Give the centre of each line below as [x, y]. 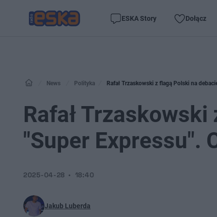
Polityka [85, 83]
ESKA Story [139, 18]
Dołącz [196, 18]
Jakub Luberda [68, 206]
